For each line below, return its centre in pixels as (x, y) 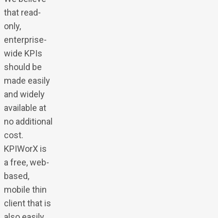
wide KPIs (23, 53)
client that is (27, 203)
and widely (24, 94)
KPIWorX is (25, 148)
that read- (22, 12)
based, (16, 176)
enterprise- (25, 39)
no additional (28, 121)
